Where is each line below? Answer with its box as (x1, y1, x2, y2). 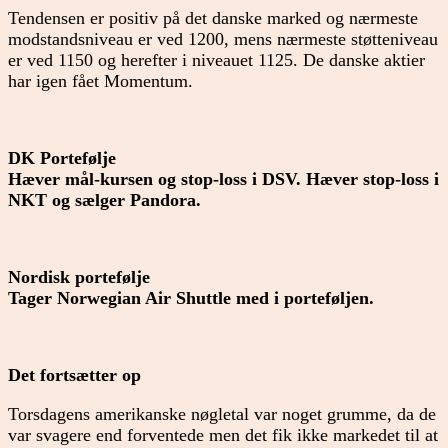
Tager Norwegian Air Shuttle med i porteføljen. (8, 288, 374, 309)
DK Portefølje (8, 148, 116, 169)
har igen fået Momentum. (8, 70, 193, 91)
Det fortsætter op (8, 365, 141, 386)
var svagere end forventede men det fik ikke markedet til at (8, 425, 438, 446)
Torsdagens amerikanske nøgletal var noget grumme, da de (8, 404, 436, 425)
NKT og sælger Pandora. (8, 190, 201, 211)
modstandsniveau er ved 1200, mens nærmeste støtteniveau (8, 28, 438, 49)
